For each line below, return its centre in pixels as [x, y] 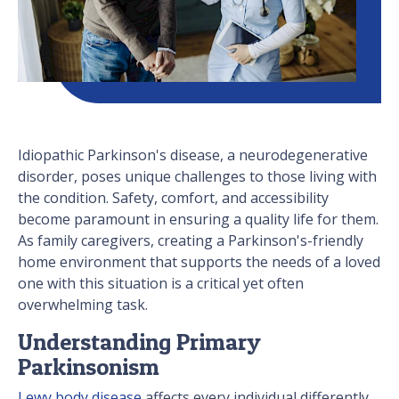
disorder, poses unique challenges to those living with [197, 177]
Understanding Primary [139, 342]
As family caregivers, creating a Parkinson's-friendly [191, 241]
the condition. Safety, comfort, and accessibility [173, 198]
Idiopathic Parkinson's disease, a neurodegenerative [193, 155]
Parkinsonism [89, 367]
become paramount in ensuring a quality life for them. [198, 220]
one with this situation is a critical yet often [161, 284]
